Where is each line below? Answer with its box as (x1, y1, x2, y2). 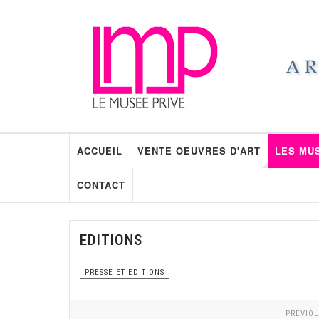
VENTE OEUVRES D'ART (137, 144, 261, 157)
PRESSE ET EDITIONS (85, 268, 164, 277)
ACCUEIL (76, 144, 122, 157)
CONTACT (76, 178, 125, 192)
